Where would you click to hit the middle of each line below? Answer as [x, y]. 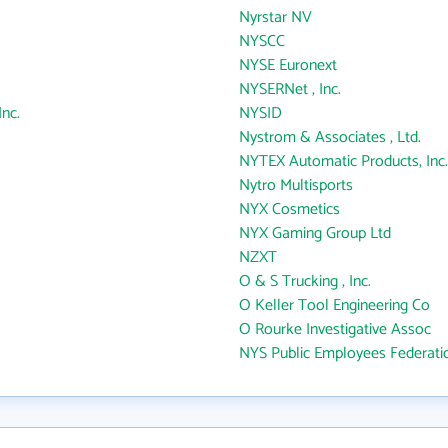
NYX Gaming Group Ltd [315, 233]
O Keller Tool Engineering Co [334, 305]
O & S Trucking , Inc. [305, 281]
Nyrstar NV [275, 17]
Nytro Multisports [296, 185]
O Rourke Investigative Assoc [335, 329]
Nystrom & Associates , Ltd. [330, 137]
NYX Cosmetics [289, 209]
